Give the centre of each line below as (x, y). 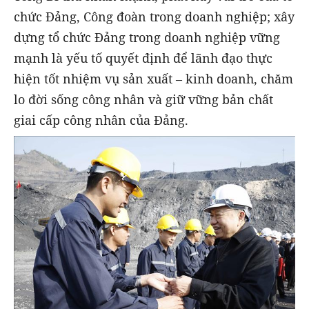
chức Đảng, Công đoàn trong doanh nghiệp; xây (154, 17)
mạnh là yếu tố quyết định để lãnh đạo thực (143, 58)
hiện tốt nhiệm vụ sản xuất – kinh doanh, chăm (153, 79)
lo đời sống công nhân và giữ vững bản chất (143, 100)
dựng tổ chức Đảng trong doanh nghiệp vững (147, 38)
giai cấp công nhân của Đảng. (101, 120)
